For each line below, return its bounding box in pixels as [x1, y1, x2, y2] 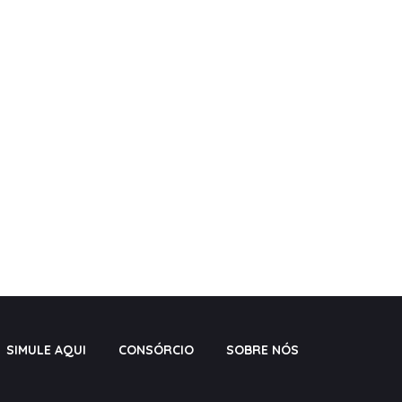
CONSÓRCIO [118, 342, 194, 359]
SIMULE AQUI [5, 342, 86, 359]
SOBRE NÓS [225, 342, 299, 359]
